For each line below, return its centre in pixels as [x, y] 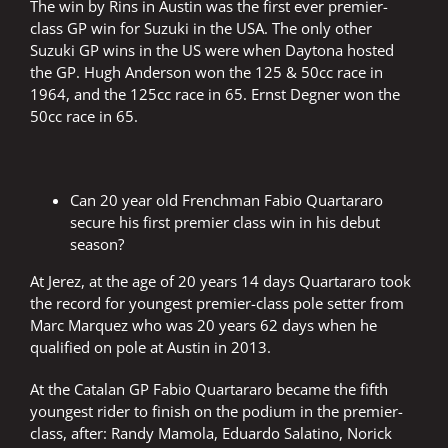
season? [97, 244]
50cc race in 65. [84, 116]
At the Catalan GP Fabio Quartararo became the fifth [209, 389]
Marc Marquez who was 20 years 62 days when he [203, 325]
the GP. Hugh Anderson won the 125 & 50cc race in [206, 72]
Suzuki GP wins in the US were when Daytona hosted [212, 50]
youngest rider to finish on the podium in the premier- [216, 411]
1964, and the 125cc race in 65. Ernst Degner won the [215, 94]
